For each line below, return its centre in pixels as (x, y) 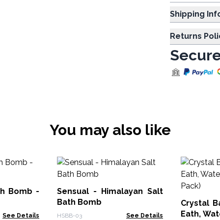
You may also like (110, 130)
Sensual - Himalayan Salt (110, 191)
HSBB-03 (69, 216)
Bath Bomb (79, 202)
